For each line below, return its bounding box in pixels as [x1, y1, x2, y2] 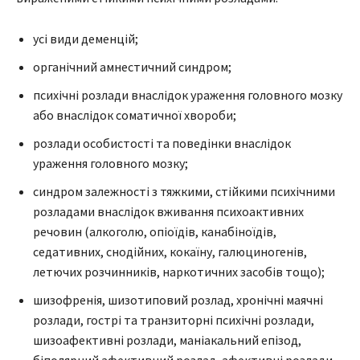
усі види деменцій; [33, 30, 138, 47]
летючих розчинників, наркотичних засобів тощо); [33, 263, 325, 280]
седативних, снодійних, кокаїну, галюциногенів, [33, 243, 307, 260]
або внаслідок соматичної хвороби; [33, 106, 236, 123]
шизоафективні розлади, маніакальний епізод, [33, 331, 301, 348]
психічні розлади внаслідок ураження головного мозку [33, 86, 342, 103]
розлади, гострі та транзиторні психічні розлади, [33, 311, 314, 328]
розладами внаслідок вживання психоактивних [33, 202, 304, 219]
